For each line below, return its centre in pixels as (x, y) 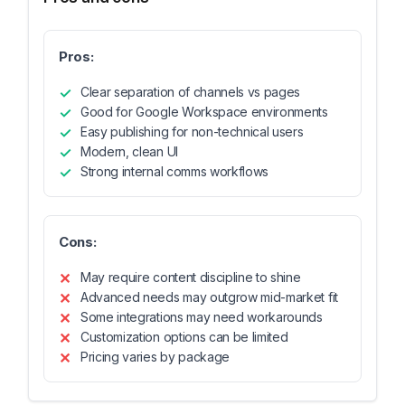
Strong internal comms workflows (175, 171)
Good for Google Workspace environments (204, 112)
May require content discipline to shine (191, 277)
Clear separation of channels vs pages (191, 92)
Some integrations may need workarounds (202, 317)
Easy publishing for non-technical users (192, 132)
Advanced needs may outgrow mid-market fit (209, 297)
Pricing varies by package (155, 357)
